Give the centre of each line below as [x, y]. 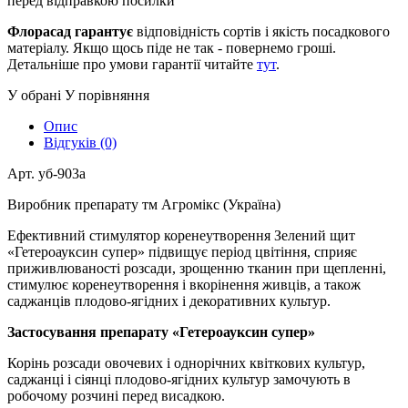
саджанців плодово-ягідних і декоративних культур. [169, 301]
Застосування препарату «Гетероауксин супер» [161, 331]
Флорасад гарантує [70, 31]
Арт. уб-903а [46, 173]
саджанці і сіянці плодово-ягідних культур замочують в [179, 379]
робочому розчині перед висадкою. [116, 395]
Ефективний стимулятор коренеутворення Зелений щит [181, 235]
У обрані [34, 95]
